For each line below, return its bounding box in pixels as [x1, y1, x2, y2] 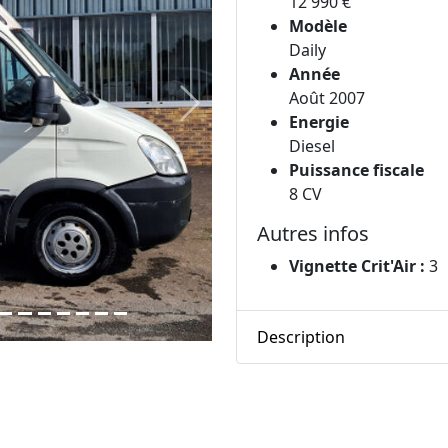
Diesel [289, 135, 335, 158]
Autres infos [257, 220, 369, 248]
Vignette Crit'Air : [289, 255, 425, 278]
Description [257, 325, 345, 348]
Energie [289, 111, 349, 134]
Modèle [289, 15, 347, 38]
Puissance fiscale [289, 159, 424, 182]
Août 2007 [289, 87, 365, 110]
